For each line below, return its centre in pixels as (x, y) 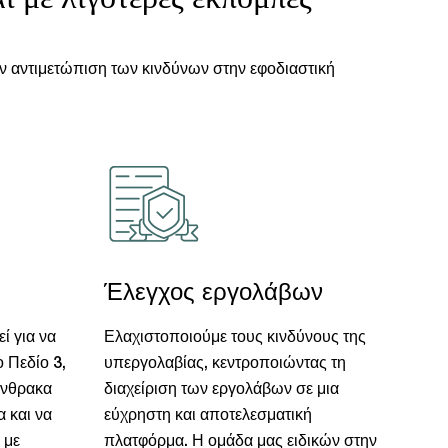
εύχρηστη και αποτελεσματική (207, 416)
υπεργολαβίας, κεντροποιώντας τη (224, 364)
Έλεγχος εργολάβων (213, 294)
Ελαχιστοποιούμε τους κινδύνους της (234, 338)
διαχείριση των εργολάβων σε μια (221, 390)
